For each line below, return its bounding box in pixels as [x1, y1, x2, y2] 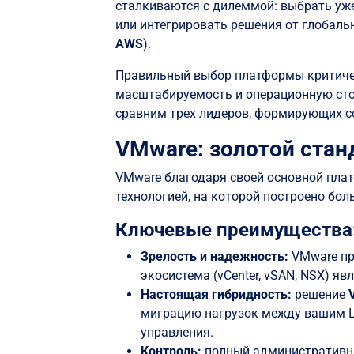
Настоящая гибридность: [141, 287, 292, 303]
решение [292, 287, 349, 303]
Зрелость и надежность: [141, 249, 292, 265]
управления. [141, 325, 214, 341]
